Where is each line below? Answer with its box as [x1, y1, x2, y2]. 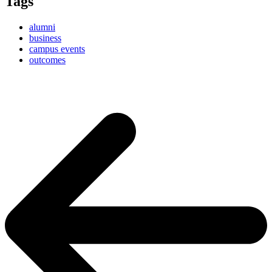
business [29, 33, 61, 44]
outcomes [29, 55, 66, 66]
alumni [29, 22, 55, 33]
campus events [29, 44, 85, 55]
